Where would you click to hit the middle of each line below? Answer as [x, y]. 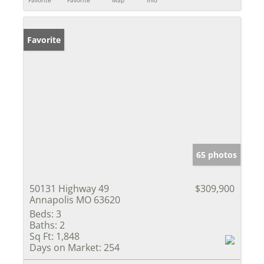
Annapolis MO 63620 [75, 200]
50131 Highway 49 [69, 189]
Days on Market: [65, 248]
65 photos [217, 155]
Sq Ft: [42, 237]
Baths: [43, 225]
